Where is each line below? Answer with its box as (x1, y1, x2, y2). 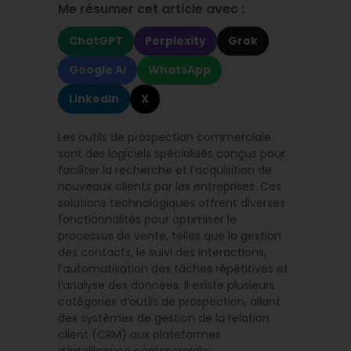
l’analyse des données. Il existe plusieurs (58, 277, 275, 293)
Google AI (69, 62, 126, 78)
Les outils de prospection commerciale (58, 129, 271, 145)
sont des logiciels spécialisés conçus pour (58, 146, 285, 161)
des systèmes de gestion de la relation (58, 310, 270, 326)
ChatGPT (69, 33, 123, 49)
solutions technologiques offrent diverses (58, 195, 285, 211)
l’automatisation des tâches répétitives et (58, 261, 288, 277)
